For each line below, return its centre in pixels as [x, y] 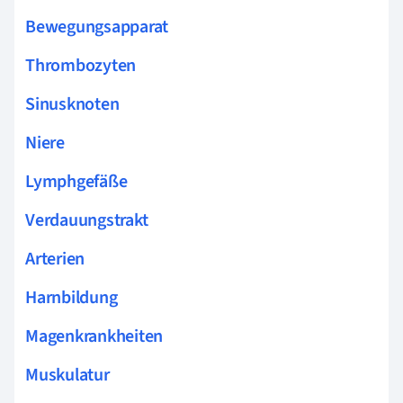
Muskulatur [67, 375]
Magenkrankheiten [94, 336]
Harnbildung [72, 297]
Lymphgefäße [76, 181]
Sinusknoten [72, 104]
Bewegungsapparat [97, 27]
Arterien [55, 259]
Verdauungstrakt [87, 220]
